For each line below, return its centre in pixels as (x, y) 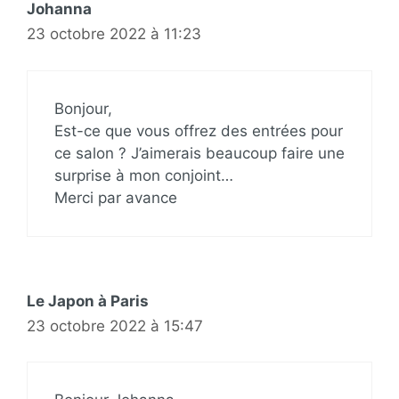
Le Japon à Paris (88, 301)
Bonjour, (83, 108)
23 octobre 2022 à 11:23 (114, 34)
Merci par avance (116, 197)
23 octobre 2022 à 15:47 (115, 326)
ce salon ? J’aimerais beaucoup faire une (199, 153)
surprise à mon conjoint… (144, 175)
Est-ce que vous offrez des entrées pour (199, 130)
